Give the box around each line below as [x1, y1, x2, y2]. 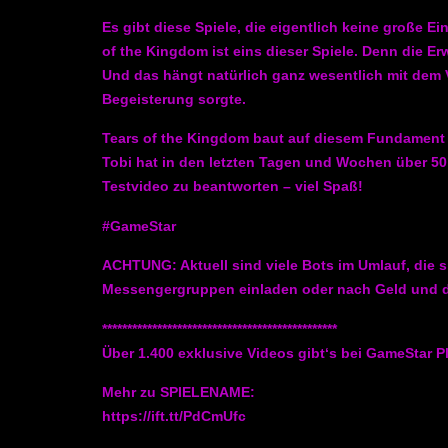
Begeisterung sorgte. [102, 91, 246, 108]
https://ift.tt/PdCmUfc [102, 408, 246, 425]
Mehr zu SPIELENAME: [102, 384, 255, 401]
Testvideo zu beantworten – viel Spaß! [102, 178, 363, 195]
